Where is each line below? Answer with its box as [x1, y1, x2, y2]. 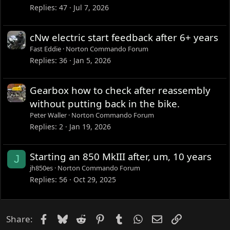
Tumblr [124, 212, 153, 224]
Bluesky [67, 212, 99, 224]
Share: [6, 213, 33, 225]
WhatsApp [142, 212, 185, 224]
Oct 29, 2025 [73, 174, 117, 184]
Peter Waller [30, 110, 67, 120]
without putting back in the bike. [30, 97, 180, 110]
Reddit [86, 212, 112, 224]
